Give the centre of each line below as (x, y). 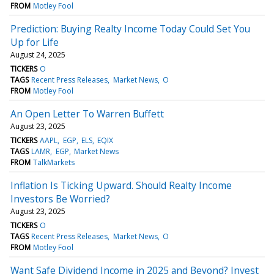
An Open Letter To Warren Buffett (87, 113)
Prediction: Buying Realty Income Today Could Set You (130, 28)
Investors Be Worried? (60, 198)
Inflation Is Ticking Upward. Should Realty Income (121, 185)
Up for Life (35, 42)
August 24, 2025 (38, 54)
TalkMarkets (54, 162)
